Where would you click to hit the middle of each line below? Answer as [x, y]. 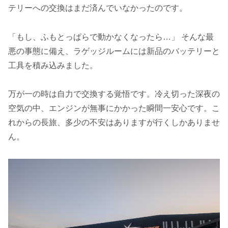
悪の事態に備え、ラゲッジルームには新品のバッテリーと [114, 51]
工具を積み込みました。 [53, 65]
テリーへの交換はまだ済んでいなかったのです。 [98, 8]
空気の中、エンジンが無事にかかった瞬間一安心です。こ [114, 108]
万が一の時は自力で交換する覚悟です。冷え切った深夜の [114, 94]
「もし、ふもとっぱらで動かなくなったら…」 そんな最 [111, 37]
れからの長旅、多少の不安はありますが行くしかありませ [114, 123]
